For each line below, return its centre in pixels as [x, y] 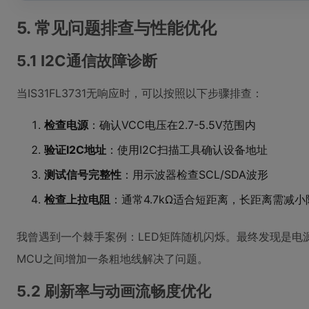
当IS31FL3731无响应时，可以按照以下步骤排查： [140, 93]
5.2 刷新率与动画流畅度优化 [114, 291]
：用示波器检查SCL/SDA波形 [195, 175]
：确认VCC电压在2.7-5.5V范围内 [172, 125]
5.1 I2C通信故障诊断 [87, 61]
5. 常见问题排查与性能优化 [117, 28]
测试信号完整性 [83, 175]
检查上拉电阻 [77, 199]
